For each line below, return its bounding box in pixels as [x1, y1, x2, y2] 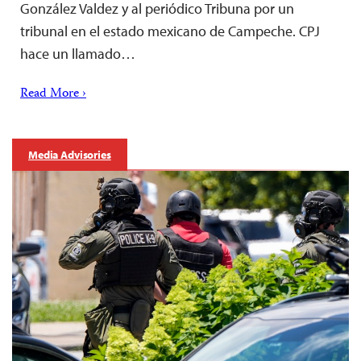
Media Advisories [28, 147, 111, 163]
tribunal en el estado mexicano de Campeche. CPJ [20, 22, 320, 41]
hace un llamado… [20, 44, 135, 64]
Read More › [20, 84, 86, 106]
